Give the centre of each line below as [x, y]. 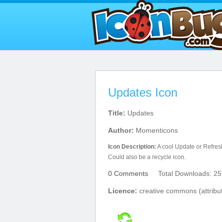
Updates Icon [143, 92]
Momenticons [156, 130]
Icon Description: [132, 147]
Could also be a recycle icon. [147, 157]
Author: [121, 130]
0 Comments [128, 173]
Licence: [123, 191]
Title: [117, 113]
